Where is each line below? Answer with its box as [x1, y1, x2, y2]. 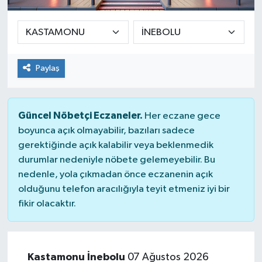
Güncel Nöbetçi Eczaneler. [18, 111, 143, 121]
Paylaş [35, 63, 60, 73]
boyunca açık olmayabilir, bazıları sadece [18, 126, 195, 136]
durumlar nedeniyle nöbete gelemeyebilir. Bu [18, 155, 215, 166]
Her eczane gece [142, 111, 220, 122]
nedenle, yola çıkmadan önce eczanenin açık [18, 170, 213, 180]
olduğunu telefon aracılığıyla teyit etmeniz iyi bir [18, 184, 230, 195]
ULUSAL [31, 46, 71, 56]
